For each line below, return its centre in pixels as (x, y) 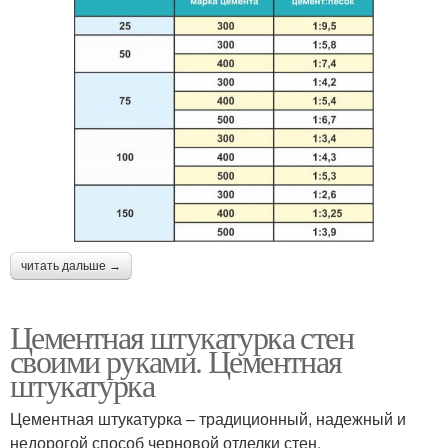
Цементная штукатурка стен (181, 337)
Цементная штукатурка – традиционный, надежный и (208, 419)
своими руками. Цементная (176, 361)
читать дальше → (71, 266)
